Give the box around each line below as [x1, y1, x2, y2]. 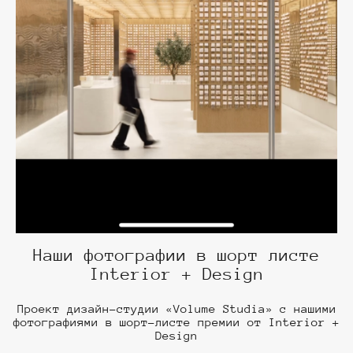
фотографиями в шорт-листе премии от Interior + [13, 315, 340, 329]
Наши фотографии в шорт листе [33, 246, 320, 266]
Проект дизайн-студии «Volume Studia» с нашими [17, 302, 336, 316]
